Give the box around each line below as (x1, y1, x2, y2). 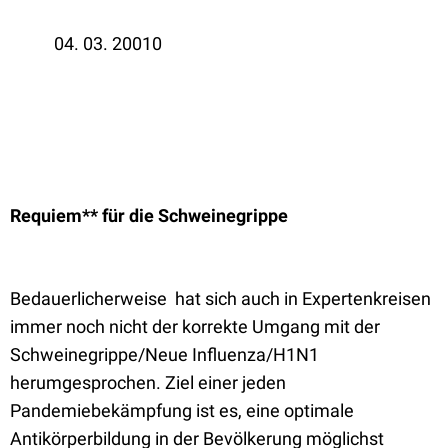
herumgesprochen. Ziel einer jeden (10, 372, 286, 393)
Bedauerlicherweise (10, 288, 167, 309)
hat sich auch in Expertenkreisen (175, 288, 431, 309)
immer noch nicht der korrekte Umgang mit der (10, 316, 380, 337)
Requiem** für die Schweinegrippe (10, 205, 288, 226)
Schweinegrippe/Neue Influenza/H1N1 (10, 344, 319, 365)
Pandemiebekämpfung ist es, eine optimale (10, 400, 354, 421)
